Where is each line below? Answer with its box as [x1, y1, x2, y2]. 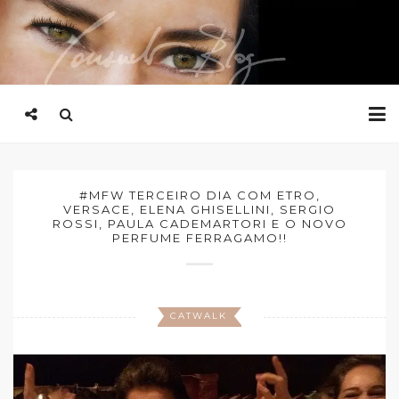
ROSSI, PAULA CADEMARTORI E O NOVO [52, 216, 347, 231]
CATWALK [170, 310, 227, 322]
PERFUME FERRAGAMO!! [111, 231, 288, 245]
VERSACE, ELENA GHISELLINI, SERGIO [63, 202, 336, 216]
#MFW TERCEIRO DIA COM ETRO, [78, 188, 321, 202]
